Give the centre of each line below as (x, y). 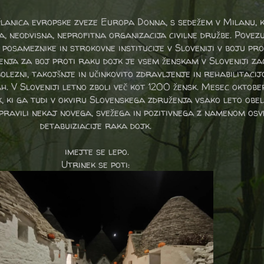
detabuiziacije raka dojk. (95, 125)
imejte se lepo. (95, 151)
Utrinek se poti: (95, 164)
